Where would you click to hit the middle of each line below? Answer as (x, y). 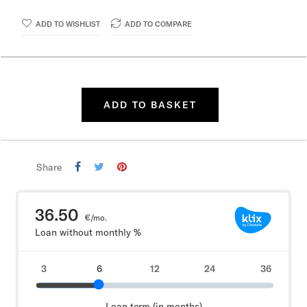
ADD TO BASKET (150, 105)
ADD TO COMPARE (158, 24)
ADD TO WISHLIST (68, 24)
